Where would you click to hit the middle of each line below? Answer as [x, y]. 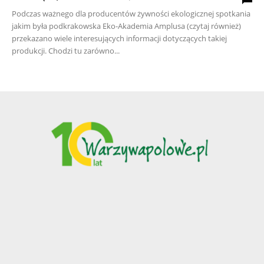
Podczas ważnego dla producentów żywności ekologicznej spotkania [131, 14]
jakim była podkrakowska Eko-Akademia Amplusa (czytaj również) [126, 26]
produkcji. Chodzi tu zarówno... [66, 51]
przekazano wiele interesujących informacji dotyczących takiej [119, 39]
